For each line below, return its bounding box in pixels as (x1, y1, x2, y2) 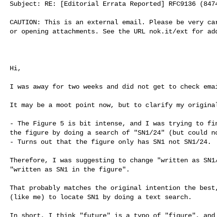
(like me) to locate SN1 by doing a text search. (10, 193, 192, 201)
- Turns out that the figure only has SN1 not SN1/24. (10, 138, 211, 146)
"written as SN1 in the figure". (10, 165, 130, 173)
